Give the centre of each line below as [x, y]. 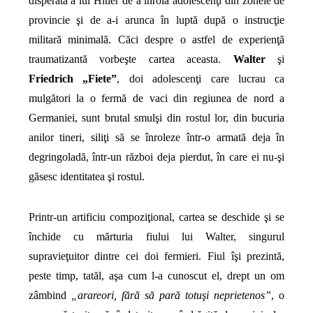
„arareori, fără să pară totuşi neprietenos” [171, 295]
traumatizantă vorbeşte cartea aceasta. [131, 59]
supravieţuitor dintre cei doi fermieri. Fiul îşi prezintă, [156, 256]
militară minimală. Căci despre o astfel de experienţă [156, 39]
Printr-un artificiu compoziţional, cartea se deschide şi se [156, 217]
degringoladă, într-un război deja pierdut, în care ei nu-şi [156, 156]
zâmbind [50, 295]
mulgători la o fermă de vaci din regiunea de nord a [156, 98]
